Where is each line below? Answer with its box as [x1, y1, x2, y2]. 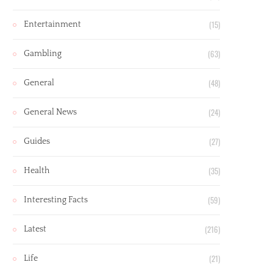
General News [24, 107, 77, 117]
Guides [24, 136, 50, 146]
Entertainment [24, 19, 81, 29]
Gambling [24, 49, 62, 58]
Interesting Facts [24, 195, 88, 205]
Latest [24, 224, 46, 234]
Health [24, 166, 49, 175]
